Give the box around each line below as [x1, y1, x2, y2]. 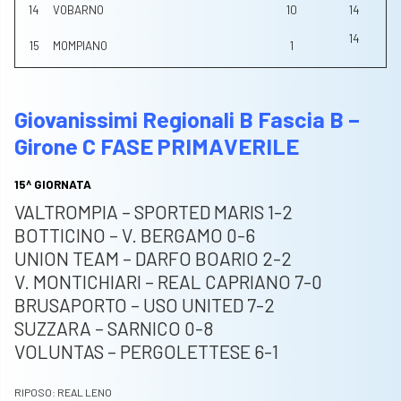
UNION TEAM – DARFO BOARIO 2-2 [14, 247, 292, 270]
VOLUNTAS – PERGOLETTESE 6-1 [14, 340, 278, 363]
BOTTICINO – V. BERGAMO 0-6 [14, 224, 255, 247]
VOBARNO [53, 3, 104, 18]
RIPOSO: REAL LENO [14, 386, 112, 399]
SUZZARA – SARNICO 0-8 [14, 317, 213, 340]
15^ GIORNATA [14, 177, 91, 192]
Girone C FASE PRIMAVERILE [14, 132, 299, 160]
